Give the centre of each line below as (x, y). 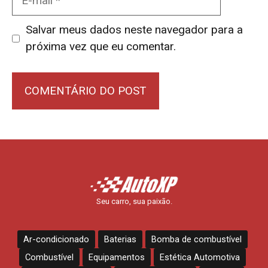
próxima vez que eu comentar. (100, 47)
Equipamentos (117, 258)
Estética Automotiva (200, 258)
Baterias (120, 240)
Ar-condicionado (56, 240)
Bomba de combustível (197, 240)
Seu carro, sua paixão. (134, 201)
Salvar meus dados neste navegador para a (134, 30)
